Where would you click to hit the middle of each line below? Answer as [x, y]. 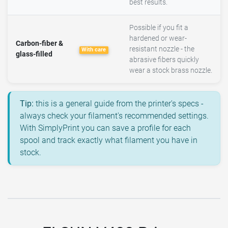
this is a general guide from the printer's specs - [119, 104]
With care [94, 50]
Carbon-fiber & [39, 44]
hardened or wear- [158, 39]
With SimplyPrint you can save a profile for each [105, 128]
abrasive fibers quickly [164, 60]
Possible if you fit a [159, 28]
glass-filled [34, 54]
